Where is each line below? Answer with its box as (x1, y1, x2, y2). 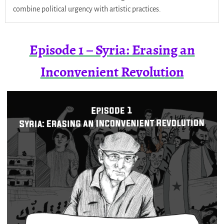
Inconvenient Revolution (40, 62, 184, 81)
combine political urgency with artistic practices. (13, 4, 161, 13)
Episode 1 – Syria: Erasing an (29, 40, 195, 59)
